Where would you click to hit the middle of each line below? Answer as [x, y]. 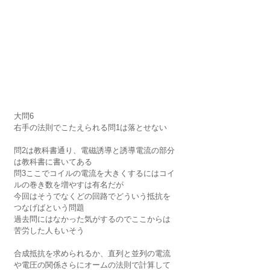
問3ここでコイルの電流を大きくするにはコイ [94, 173]
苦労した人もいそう [49, 230]
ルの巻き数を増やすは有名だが [69, 184]
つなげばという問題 [49, 207]
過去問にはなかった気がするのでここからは [92, 219]
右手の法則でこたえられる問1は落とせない [90, 127]
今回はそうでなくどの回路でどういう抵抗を [92, 196]
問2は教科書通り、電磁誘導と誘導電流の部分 [94, 150]
